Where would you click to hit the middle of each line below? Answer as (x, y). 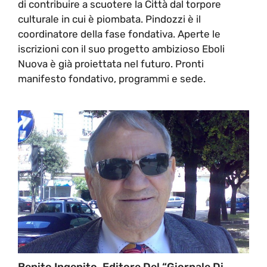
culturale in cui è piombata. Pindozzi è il (109, 19)
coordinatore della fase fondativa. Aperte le (119, 34)
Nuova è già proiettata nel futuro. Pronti (111, 63)
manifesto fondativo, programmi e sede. (112, 78)
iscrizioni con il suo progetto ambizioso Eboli (121, 49)
